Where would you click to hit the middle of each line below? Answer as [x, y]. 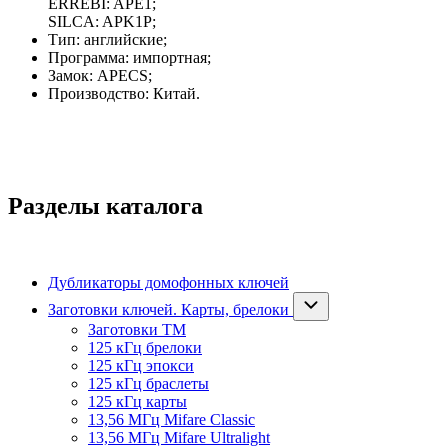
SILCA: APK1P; [102, 22]
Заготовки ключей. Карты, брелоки [168, 310]
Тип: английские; [107, 40]
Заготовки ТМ [137, 330]
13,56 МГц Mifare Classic [171, 420]
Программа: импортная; [129, 58]
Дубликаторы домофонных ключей [168, 283]
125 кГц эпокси [141, 366]
